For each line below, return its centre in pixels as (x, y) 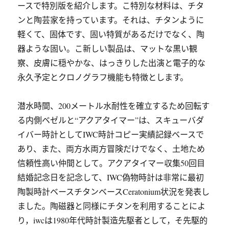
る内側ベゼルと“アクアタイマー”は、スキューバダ (111, 120)
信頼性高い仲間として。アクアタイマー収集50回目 (111, 163)
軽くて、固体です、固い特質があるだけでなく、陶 (111, 34)
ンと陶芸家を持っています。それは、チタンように (111, 20)
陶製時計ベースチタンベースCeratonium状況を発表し (114, 191)
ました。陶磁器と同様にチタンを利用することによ (112, 206)
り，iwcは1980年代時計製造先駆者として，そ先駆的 (113, 220)
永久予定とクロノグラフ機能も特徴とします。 (103, 77)
